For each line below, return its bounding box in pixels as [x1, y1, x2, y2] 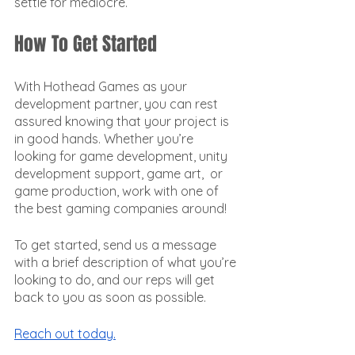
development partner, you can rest [14, 96, 221, 112]
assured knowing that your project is [14, 113, 232, 129]
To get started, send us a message [14, 237, 219, 253]
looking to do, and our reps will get [14, 272, 218, 288]
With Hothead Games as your [14, 78, 190, 94]
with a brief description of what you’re [14, 254, 239, 270]
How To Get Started [14, 30, 157, 58]
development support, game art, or [14, 166, 226, 181]
